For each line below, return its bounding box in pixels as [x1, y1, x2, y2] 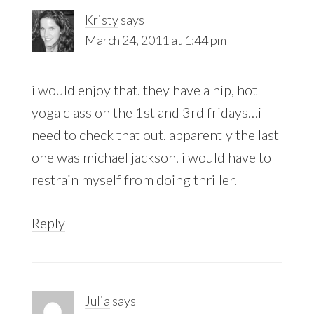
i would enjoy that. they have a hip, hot [31, 81, 257, 98]
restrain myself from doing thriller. [31, 170, 237, 188]
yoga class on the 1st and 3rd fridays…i [31, 103, 261, 121]
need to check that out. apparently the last [31, 125, 279, 143]
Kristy [84, 11, 118, 27]
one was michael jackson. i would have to [31, 148, 271, 165]
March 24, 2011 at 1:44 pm [84, 32, 226, 48]
